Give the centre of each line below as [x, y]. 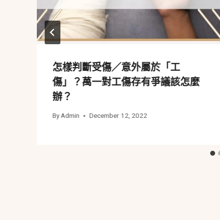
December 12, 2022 [119, 116]
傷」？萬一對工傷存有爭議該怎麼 [126, 82]
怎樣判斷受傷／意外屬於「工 [116, 67]
